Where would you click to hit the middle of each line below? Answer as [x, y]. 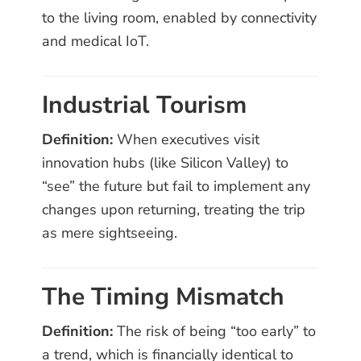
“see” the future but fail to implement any [176, 187]
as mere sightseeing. [110, 233]
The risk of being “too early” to [215, 332]
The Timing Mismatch [164, 297]
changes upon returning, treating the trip [174, 210]
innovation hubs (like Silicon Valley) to [166, 163]
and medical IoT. [96, 41]
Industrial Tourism [145, 106]
